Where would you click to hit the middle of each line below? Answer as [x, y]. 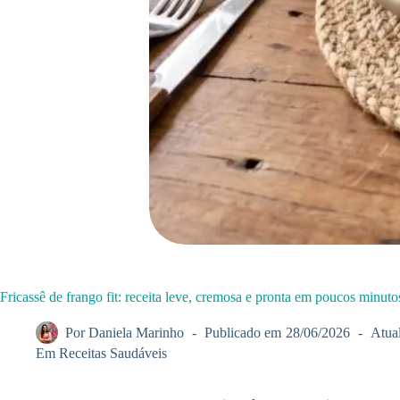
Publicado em [243, 333]
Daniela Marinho [137, 333]
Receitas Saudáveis [113, 353]
